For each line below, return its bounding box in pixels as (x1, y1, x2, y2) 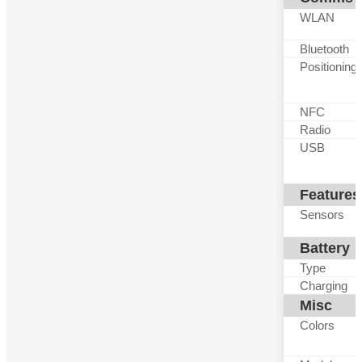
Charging (300, 279, 347, 293)
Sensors (300, 208, 344, 221)
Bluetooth (300, 42, 349, 56)
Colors (300, 318, 335, 332)
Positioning (300, 60, 357, 74)
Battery (300, 240, 350, 256)
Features (300, 187, 360, 203)
